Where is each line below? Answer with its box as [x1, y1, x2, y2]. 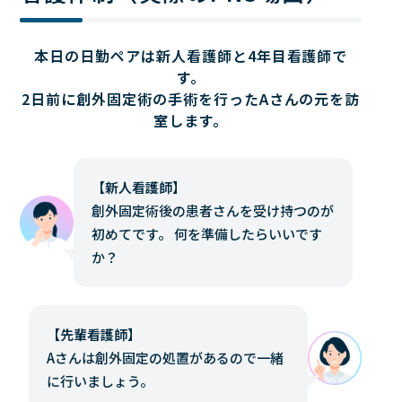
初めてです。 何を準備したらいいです [92, 224, 323, 244]
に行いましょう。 [47, 371, 154, 391]
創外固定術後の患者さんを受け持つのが [92, 201, 335, 221]
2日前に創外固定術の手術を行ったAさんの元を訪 [22, 88, 361, 110]
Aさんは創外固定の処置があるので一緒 [47, 348, 284, 368]
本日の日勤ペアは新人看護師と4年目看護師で [34, 45, 348, 67]
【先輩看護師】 [47, 325, 142, 345]
